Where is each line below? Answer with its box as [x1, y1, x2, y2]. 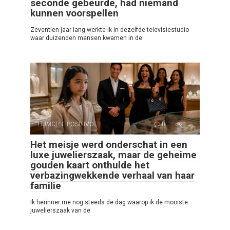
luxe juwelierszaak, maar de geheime [30, 148, 197, 161]
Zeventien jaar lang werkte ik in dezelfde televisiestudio [30, 26, 189, 33]
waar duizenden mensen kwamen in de [30, 34, 142, 42]
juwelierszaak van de [30, 206, 90, 214]
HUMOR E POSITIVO [38, 120, 94, 128]
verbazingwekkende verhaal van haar [30, 169, 195, 181]
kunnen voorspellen [30, 7, 119, 19]
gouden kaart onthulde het [30, 159, 149, 171]
